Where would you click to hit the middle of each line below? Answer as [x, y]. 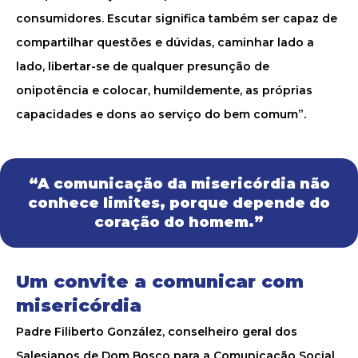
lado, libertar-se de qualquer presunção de [143, 66]
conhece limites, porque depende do [179, 203]
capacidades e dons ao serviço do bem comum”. [161, 114]
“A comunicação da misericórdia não [179, 184]
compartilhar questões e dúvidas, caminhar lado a [165, 42]
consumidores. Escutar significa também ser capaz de [177, 18]
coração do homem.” [179, 222]
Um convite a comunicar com [160, 282]
